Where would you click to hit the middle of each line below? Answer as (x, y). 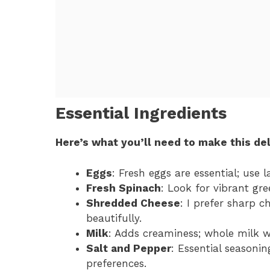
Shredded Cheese (133, 203)
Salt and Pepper (129, 248)
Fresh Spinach (124, 188)
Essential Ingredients (141, 114)
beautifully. (114, 218)
